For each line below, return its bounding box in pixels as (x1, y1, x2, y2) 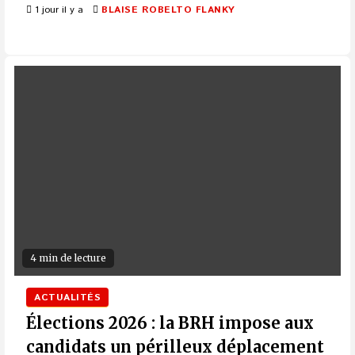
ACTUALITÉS (34, 291, 101, 305)
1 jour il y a (32, 3, 83, 17)
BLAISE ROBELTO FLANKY (101, 3, 235, 17)
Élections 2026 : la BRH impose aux (26, 313, 314, 334)
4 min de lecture (30, 252, 106, 265)
